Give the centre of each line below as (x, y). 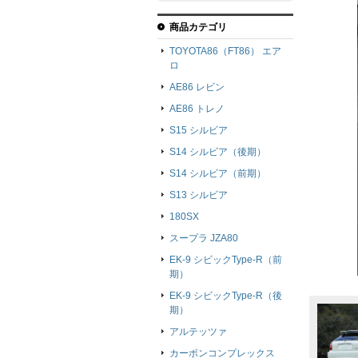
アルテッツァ (198, 332)
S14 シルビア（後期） (218, 152)
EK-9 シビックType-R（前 (226, 260)
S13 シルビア (199, 195)
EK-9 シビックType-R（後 (226, 296)
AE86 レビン (197, 88)
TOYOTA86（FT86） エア (225, 52)
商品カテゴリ (198, 28)
